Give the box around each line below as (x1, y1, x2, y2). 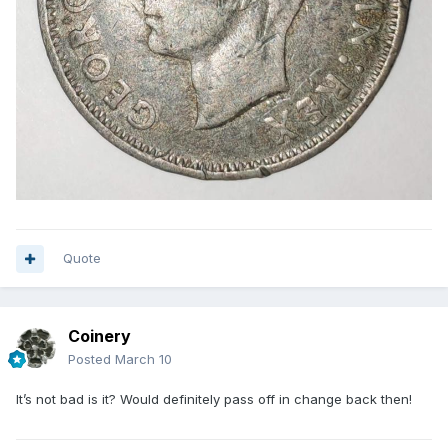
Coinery (68, 326, 131, 347)
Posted (68, 351, 115, 368)
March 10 (115, 351, 172, 368)
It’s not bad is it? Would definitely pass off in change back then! (16, 391, 412, 408)
